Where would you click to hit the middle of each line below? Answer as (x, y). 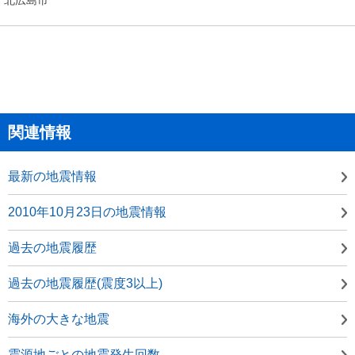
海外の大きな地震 (59, 319)
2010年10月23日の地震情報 (87, 212)
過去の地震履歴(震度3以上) (85, 283)
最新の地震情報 (52, 176)
